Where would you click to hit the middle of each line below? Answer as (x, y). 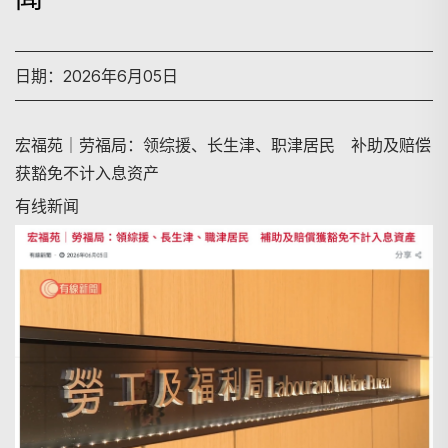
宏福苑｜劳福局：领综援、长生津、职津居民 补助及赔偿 (223, 145)
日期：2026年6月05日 (96, 76)
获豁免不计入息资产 (87, 173)
